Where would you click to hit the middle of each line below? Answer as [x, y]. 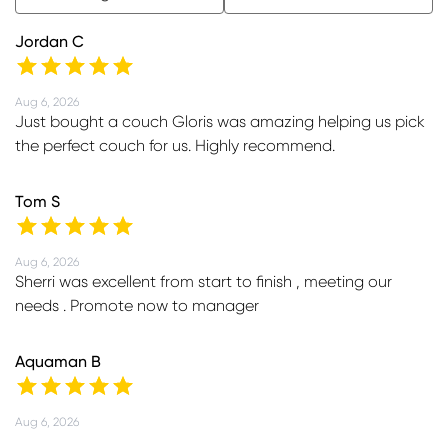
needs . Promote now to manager [137, 306]
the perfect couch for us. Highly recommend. [175, 146]
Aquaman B [58, 362]
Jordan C [49, 42]
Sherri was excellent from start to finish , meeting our [203, 282]
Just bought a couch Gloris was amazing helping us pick [220, 122]
